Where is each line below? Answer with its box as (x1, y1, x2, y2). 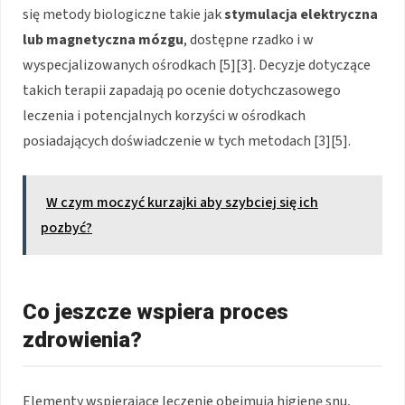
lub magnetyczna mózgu (23, 30, 184, 51)
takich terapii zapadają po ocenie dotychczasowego (23, 80, 341, 101)
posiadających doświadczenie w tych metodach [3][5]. (23, 131, 351, 152)
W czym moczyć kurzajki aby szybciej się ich (46, 193, 318, 213)
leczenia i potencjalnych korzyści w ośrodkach (23, 106, 306, 127)
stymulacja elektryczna (224, 5, 378, 25)
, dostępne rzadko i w (184, 30, 314, 51)
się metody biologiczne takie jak (23, 5, 224, 25)
